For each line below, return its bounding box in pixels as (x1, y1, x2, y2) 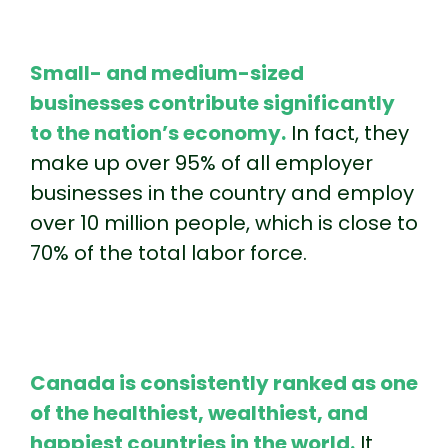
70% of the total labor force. (30, 238, 307, 267)
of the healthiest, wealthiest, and (30, 398, 368, 427)
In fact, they (286, 118, 409, 147)
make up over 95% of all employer (30, 148, 373, 177)
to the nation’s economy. (30, 118, 286, 147)
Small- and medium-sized (30, 58, 304, 87)
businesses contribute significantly (30, 88, 395, 117)
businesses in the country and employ (30, 178, 414, 207)
